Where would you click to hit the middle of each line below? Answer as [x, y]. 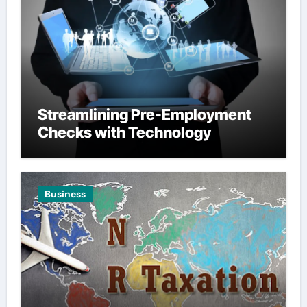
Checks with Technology [124, 133]
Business [65, 194]
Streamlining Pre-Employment [144, 115]
